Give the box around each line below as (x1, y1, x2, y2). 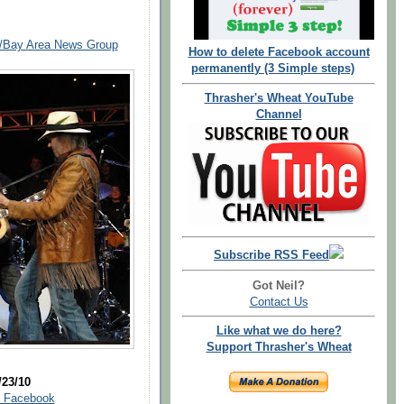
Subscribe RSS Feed (214, 248, 329, 262)
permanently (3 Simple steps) (191, 62, 355, 76)
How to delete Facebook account (188, 46, 370, 60)
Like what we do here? (216, 325, 342, 338)
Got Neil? (252, 279, 305, 292)
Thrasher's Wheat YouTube (204, 92, 353, 105)
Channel (255, 108, 302, 121)
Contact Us (249, 295, 308, 308)
